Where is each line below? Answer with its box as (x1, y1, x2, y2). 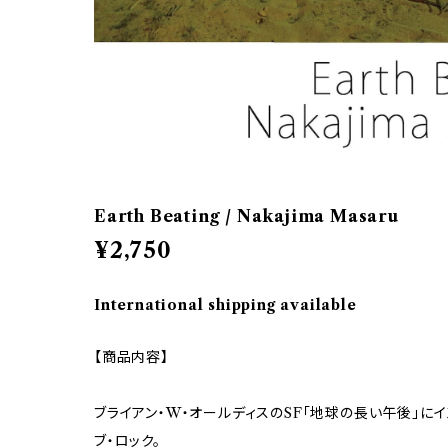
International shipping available (94, 296, 357, 315)
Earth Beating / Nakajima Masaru (94, 206, 400, 227)
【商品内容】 (94, 348, 169, 367)
